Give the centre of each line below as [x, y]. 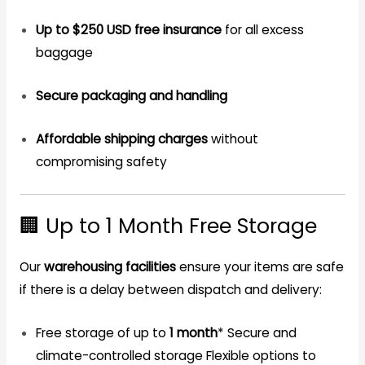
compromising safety [101, 161]
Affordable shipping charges [121, 139]
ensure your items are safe [259, 266]
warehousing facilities [110, 266]
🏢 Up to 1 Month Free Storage [168, 226]
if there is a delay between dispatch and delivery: [170, 289]
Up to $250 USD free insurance [128, 30]
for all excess [262, 30]
